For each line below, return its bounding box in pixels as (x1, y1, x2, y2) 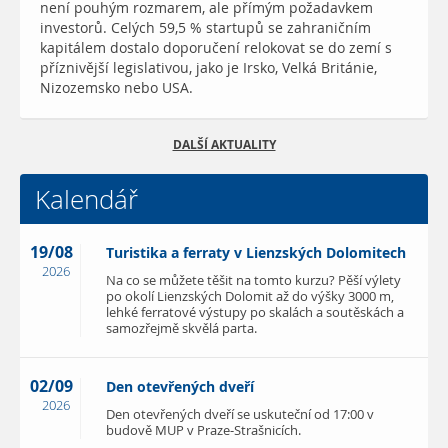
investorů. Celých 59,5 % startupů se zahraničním (40, 18, 371, 39)
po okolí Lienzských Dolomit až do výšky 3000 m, (106, 287, 394, 307)
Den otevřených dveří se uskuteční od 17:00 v (106, 405, 374, 425)
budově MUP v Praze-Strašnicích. (106, 421, 301, 441)
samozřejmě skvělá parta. (106, 319, 257, 339)
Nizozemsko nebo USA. (40, 78, 193, 99)
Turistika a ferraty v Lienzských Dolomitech (106, 243, 406, 264)
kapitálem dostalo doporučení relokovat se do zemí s (40, 38, 392, 59)
